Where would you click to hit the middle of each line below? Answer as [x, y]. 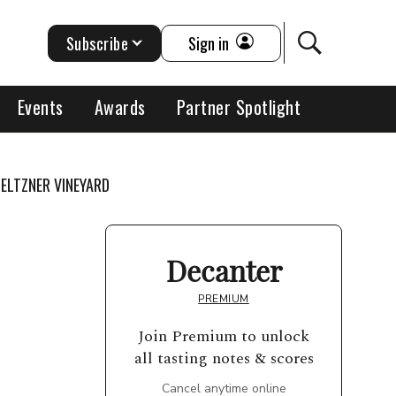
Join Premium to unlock [224, 336]
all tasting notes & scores [224, 358]
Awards [120, 107]
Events [40, 107]
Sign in [209, 43]
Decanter [224, 270]
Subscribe [97, 43]
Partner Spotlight [239, 107]
